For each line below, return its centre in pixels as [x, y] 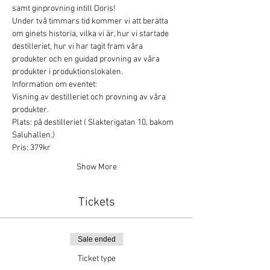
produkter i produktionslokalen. [68, 72]
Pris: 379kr [31, 148]
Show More [96, 167]
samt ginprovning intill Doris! [64, 9]
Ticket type [96, 259]
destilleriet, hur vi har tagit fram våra [78, 47]
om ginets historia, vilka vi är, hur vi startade [91, 34]
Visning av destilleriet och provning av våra [90, 97]
